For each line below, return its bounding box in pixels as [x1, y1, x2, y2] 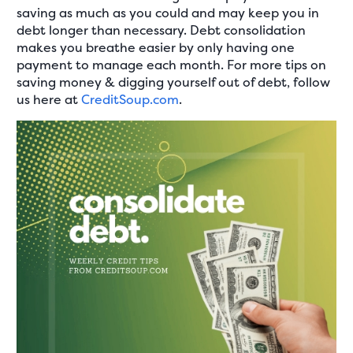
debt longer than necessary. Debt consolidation [17, 20, 307, 39]
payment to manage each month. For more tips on [17, 55, 327, 73]
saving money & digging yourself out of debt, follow [17, 72, 331, 91]
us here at [17, 90, 82, 108]
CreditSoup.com [81, 90, 180, 108]
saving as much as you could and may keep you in [17, 3, 320, 21]
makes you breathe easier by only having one [17, 38, 295, 56]
